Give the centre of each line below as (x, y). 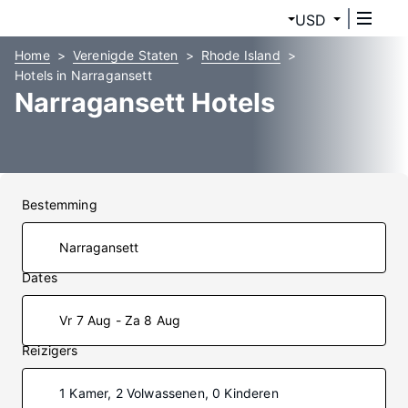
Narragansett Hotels (145, 102)
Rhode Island (240, 55)
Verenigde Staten (125, 55)
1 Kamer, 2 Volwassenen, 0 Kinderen (169, 393)
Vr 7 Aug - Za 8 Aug (120, 320)
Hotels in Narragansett (83, 75)
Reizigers (50, 350)
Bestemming (60, 204)
